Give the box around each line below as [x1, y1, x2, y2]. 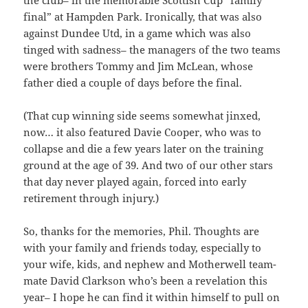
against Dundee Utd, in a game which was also [23, 26, 252, 41]
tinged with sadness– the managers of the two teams [23, 43, 281, 57]
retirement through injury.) [23, 191, 159, 206]
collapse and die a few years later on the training [23, 142, 264, 156]
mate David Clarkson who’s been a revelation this [23, 274, 268, 288]
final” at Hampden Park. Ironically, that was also [23, 10, 263, 24]
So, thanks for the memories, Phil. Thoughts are [23, 224, 260, 239]
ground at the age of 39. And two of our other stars [23, 158, 274, 173]
